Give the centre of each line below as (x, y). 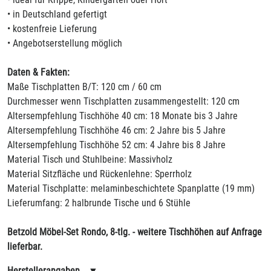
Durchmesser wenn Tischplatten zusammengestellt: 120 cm (123, 101)
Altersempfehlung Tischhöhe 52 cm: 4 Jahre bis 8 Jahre (116, 145)
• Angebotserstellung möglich (65, 43)
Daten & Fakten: (38, 72)
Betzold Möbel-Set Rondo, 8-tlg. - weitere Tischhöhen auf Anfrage (135, 232)
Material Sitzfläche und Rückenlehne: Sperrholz (100, 174)
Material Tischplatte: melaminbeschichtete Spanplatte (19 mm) (131, 188)
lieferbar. (25, 247)
